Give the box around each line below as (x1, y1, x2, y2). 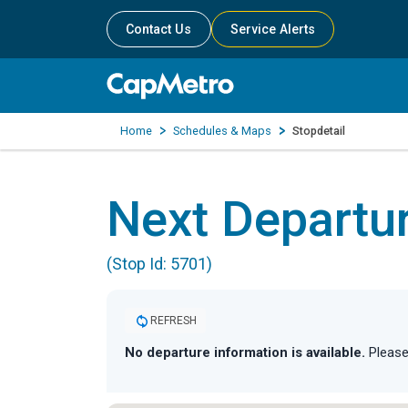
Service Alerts (230, 22, 316, 36)
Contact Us (126, 22, 192, 36)
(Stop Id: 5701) (107, 253, 212, 273)
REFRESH (150, 313, 197, 327)
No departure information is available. (125, 344, 365, 361)
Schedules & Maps (173, 124, 271, 138)
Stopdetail (292, 124, 345, 138)
